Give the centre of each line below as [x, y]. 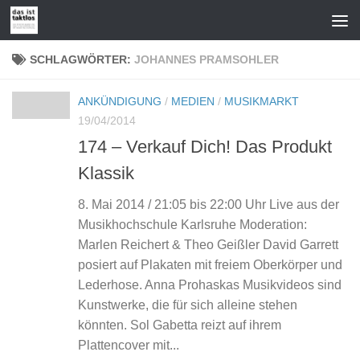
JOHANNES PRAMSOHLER [207, 59]
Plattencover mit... [129, 346]
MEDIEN [193, 101]
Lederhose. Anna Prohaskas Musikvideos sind [210, 285]
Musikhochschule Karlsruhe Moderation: [192, 225]
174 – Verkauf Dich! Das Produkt [205, 147]
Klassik [106, 174]
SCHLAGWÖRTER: [82, 59]
